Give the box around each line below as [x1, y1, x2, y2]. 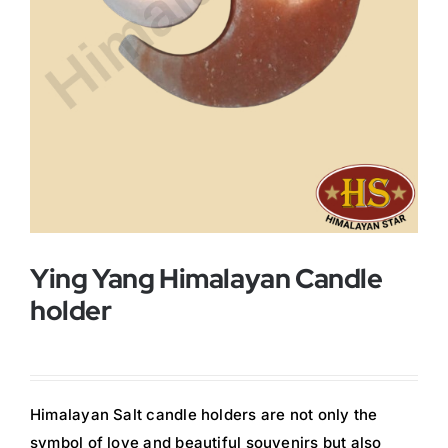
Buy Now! [22, 21, 89, 42]
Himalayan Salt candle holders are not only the [30, 405, 378, 425]
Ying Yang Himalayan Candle [30, 261, 383, 297]
